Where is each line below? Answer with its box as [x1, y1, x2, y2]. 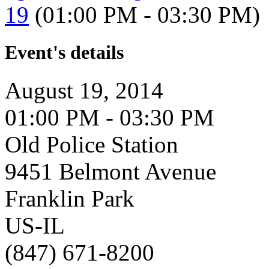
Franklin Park [5, 186, 134, 212]
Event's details [5, 41, 124, 64]
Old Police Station [5, 131, 178, 158]
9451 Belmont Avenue [5, 159, 216, 185]
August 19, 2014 [5, 77, 163, 104]
